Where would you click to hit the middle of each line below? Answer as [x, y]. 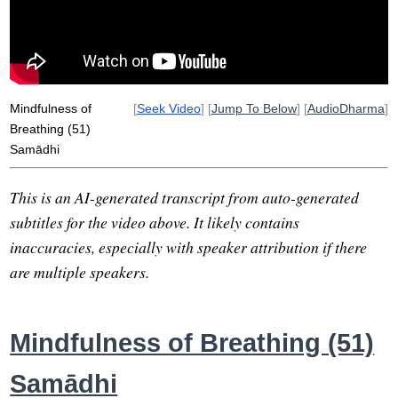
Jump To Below [254, 109]
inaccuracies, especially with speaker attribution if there [189, 247]
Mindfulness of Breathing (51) [192, 342]
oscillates [128, 55]
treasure [241, 55]
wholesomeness [259, 34]
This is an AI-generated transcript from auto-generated [185, 197]
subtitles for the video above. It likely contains [155, 222]
